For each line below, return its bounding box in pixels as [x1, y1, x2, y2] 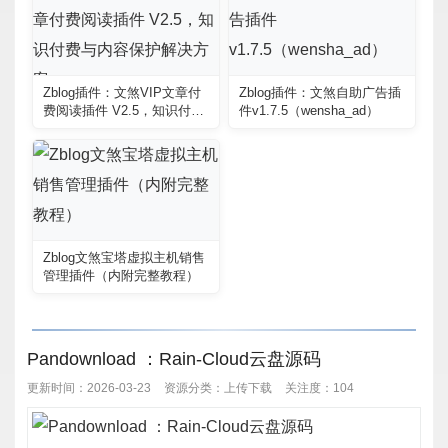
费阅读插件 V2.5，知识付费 [43, 102, 204, 118]
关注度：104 [284, 381, 354, 396]
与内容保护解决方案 [43, 120, 160, 136]
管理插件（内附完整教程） [43, 267, 199, 283]
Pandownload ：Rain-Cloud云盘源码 [27, 348, 321, 369]
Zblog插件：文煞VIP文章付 [43, 84, 201, 100]
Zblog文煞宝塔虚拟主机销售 [43, 249, 205, 265]
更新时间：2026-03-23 [27, 381, 151, 396]
